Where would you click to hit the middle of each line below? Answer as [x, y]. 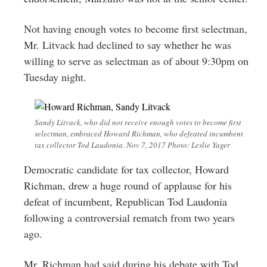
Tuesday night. [55, 77]
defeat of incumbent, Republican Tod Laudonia [125, 201]
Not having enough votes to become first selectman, [136, 28]
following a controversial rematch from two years [129, 217]
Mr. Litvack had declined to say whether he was [128, 44]
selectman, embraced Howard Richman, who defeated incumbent [139, 133]
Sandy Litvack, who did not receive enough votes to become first [138, 122]
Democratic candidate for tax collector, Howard [126, 169]
